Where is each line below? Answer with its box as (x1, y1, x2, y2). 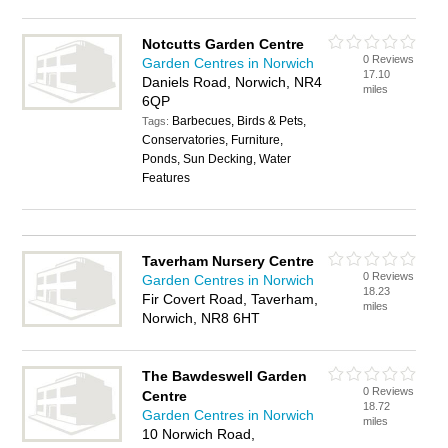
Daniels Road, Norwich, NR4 (142, 74, 323, 90)
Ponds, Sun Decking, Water (142, 152, 292, 166)
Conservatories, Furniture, (142, 133, 284, 147)
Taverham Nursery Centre (142, 253, 315, 269)
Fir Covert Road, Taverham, (142, 291, 319, 307)
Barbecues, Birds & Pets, (172, 114, 307, 128)
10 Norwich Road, (142, 426, 256, 442)
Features (142, 171, 191, 185)
